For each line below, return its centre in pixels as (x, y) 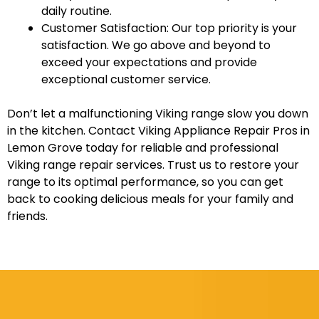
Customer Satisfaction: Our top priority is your (169, 28)
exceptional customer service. (126, 80)
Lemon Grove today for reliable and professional (143, 148)
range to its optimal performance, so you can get (145, 182)
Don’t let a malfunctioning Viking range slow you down (158, 114)
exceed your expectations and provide (149, 63)
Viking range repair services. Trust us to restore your (153, 165)
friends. (27, 216)
